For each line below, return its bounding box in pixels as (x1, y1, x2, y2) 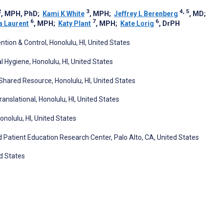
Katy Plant (58, 20, 91, 28)
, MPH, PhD (1, 10, 38, 18)
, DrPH (159, 20, 180, 28)
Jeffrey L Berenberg (114, 10, 178, 18)
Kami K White (43, 10, 85, 18)
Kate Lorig (120, 20, 154, 28)
